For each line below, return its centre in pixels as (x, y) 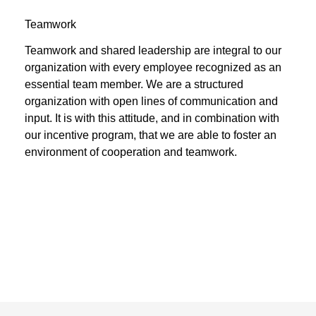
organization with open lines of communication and (151, 102)
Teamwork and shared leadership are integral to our (153, 51)
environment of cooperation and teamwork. (131, 152)
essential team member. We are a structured (134, 85)
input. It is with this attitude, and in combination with (152, 119)
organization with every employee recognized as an (153, 68)
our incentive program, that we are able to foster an (151, 135)
